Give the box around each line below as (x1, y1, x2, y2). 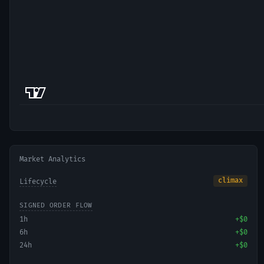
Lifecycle (19, 177, 57, 186)
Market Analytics (19, 155, 85, 164)
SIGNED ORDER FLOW (19, 202, 93, 209)
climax (218, 176, 243, 185)
